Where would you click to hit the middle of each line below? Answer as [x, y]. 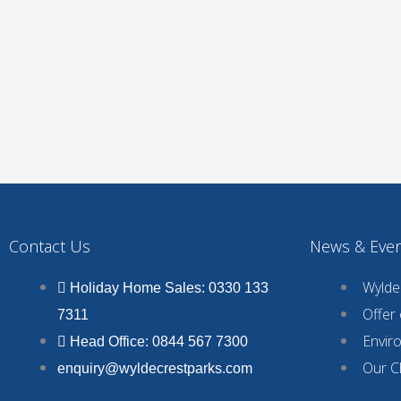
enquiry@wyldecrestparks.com [155, 368]
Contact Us [50, 246]
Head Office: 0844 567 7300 [159, 341]
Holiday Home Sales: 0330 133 [169, 287]
